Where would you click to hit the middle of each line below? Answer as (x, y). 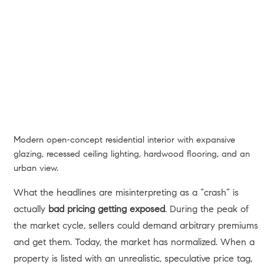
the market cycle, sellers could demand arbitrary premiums (136, 225)
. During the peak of (207, 208)
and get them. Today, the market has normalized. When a (134, 241)
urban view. (36, 168)
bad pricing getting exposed (106, 208)
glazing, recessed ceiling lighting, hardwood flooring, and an (131, 154)
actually (31, 208)
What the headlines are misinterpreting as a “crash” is (126, 192)
